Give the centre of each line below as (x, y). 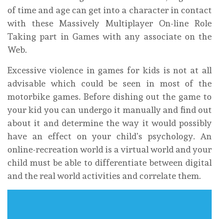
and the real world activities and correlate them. (104, 176)
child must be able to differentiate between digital (109, 163)
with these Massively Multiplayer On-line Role (109, 23)
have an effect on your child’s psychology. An (109, 136)
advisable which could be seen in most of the (109, 84)
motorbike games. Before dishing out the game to (109, 97)
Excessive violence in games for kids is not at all (109, 70)
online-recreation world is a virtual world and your (109, 150)
